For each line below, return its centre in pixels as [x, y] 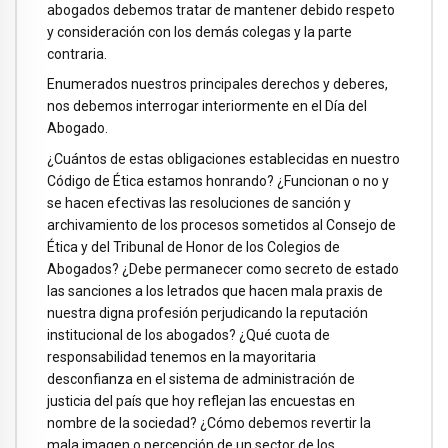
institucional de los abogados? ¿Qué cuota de [188, 335]
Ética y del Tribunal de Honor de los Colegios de [193, 247]
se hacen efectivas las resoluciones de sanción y [199, 203]
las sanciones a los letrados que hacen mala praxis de [215, 291]
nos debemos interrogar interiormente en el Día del [207, 106]
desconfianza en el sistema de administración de [201, 379]
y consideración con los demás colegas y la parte [199, 31]
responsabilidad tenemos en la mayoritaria [181, 357]
